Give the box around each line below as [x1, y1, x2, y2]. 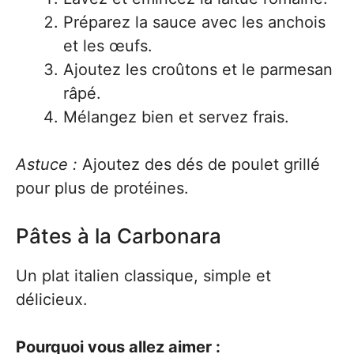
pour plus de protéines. [16, 179, 189, 198]
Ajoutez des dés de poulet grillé [77, 155, 320, 174]
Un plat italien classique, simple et [16, 266, 271, 285]
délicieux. [16, 290, 88, 309]
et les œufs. [63, 36, 153, 55]
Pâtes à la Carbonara [16, 224, 221, 248]
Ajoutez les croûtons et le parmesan [63, 60, 333, 79]
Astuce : [16, 155, 77, 174]
